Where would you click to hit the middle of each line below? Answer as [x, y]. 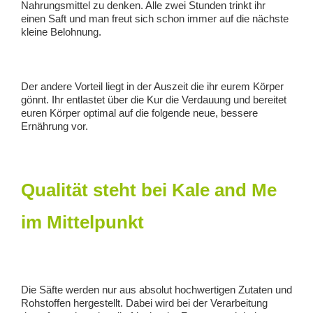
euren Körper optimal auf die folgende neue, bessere [139, 113]
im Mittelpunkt [82, 223]
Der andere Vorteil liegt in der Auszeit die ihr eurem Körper [152, 87]
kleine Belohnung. [61, 32]
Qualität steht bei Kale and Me [149, 190]
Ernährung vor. [54, 126]
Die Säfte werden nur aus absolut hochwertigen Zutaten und [156, 289]
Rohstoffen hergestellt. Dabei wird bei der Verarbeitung [144, 303]
